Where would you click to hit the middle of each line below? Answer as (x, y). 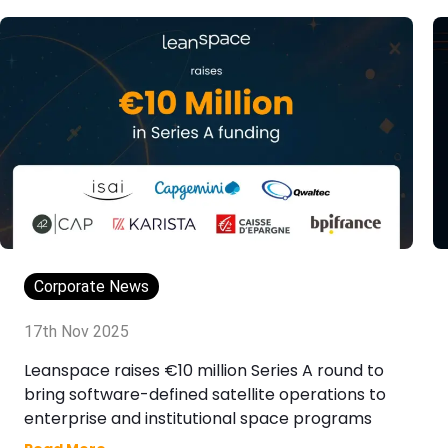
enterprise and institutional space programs (198, 419)
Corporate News (91, 287)
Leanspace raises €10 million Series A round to (204, 371)
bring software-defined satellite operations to (205, 395)
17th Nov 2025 (76, 332)
